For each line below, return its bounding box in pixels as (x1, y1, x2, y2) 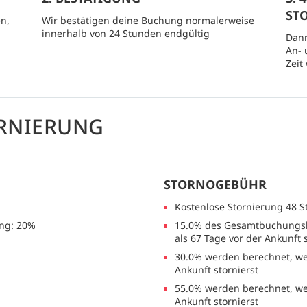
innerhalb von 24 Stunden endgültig (41, 27, 210, 40)
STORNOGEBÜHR (164, 176, 267, 193)
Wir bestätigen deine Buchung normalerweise (41, 14, 254, 27)
